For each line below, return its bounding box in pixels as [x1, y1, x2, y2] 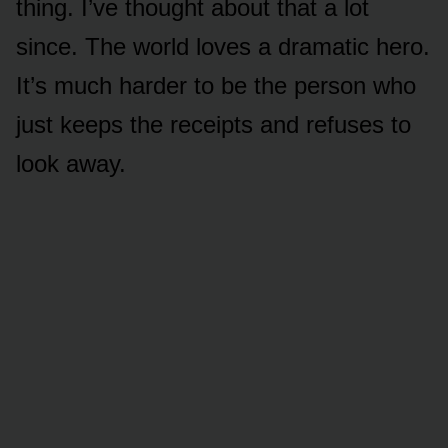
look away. [16, 149, 126, 177]
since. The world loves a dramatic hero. [16, 32, 430, 60]
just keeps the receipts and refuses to [16, 110, 411, 138]
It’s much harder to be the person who [16, 71, 416, 99]
